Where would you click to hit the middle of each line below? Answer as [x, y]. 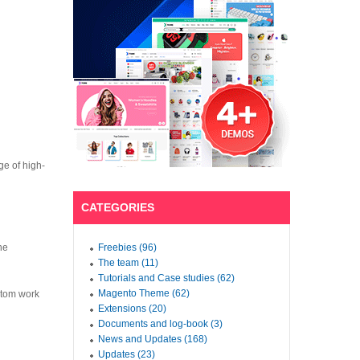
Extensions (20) [132, 309]
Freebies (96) [127, 248]
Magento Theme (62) [144, 294]
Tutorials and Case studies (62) [166, 278]
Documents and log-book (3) [160, 324]
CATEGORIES [118, 208]
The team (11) [128, 263]
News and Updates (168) [153, 340]
